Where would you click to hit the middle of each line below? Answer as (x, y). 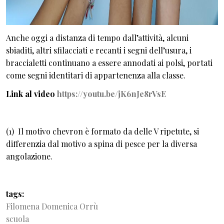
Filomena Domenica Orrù (52, 206)
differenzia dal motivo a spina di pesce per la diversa (101, 144)
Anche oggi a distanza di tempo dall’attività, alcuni (97, 37)
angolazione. (29, 156)
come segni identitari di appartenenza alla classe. (96, 75)
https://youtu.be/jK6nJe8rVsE (111, 94)
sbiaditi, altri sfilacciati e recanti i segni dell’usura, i (99, 50)
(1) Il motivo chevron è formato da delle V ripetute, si (102, 131)
